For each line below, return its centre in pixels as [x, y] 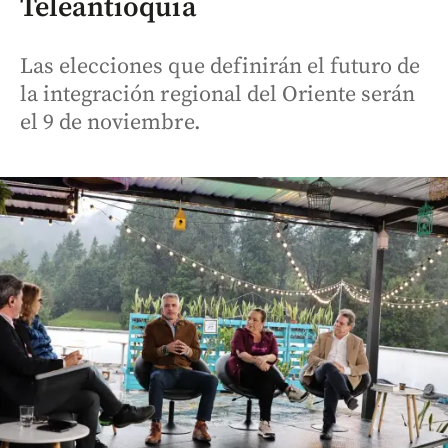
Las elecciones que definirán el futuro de [220, 66]
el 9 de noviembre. [110, 122]
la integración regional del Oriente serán [218, 94]
